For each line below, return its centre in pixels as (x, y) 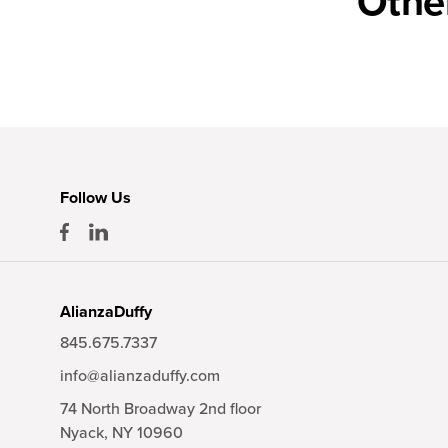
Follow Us (95, 198)
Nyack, (86, 433)
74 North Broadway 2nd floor (160, 409)
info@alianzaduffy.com (140, 376)
